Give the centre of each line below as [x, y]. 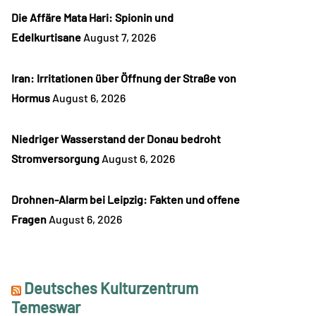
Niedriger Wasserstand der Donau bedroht [116, 139]
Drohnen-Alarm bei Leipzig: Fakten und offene [126, 200]
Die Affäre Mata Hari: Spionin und [92, 18]
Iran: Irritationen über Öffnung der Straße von [124, 78]
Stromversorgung [55, 159]
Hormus [31, 98]
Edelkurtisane [46, 37]
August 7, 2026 [120, 37]
